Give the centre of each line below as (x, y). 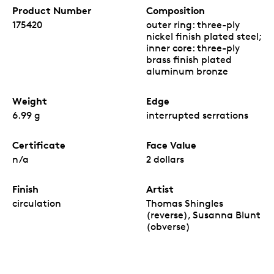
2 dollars (165, 159)
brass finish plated (189, 59)
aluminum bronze (187, 71)
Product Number (52, 10)
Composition (176, 10)
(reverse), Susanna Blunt (203, 215)
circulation (37, 203)
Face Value (171, 145)
